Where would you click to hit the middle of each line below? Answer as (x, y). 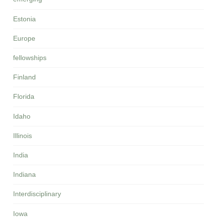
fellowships (30, 58)
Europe (24, 38)
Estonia (24, 19)
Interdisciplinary (37, 194)
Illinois (22, 135)
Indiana (24, 175)
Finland (24, 77)
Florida (23, 97)
